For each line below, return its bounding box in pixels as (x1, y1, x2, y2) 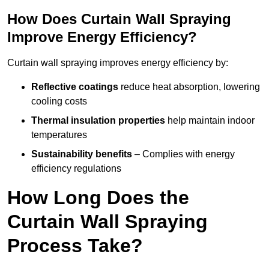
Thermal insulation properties (31, 115, 165, 126)
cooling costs (31, 96, 87, 107)
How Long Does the (7, 187, 189, 209)
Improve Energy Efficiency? (7, 29, 197, 46)
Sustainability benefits (31, 149, 132, 160)
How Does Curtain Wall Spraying (7, 11, 231, 28)
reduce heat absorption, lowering (118, 82, 260, 92)
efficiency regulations (31, 163, 121, 174)
